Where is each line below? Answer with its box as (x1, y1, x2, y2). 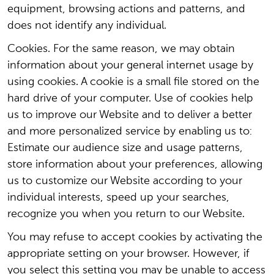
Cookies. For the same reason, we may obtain (7, 43, 235, 54)
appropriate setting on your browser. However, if (7, 248, 250, 259)
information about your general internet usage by (7, 60, 253, 71)
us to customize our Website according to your (7, 176, 242, 187)
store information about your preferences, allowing (7, 159, 262, 170)
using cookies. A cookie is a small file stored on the (7, 76, 259, 87)
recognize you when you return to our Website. (7, 209, 245, 220)
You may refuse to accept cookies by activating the (7, 232, 262, 243)
